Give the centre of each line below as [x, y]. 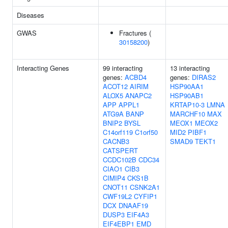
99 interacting [123, 68]
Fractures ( [135, 33]
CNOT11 [115, 187]
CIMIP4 [114, 178]
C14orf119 [118, 132]
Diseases [31, 15]
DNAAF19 [133, 205]
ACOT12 [115, 86]
